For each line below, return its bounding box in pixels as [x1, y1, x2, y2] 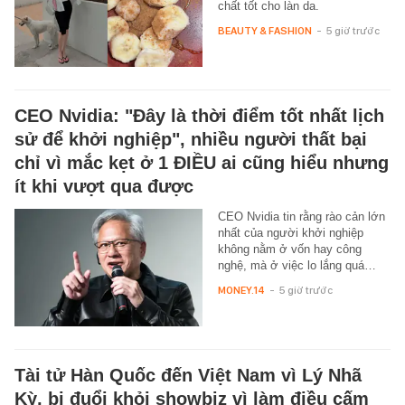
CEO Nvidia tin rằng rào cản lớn [217, 210, 385, 224]
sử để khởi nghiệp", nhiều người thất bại [14, 129, 367, 150]
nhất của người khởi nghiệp [217, 226, 363, 240]
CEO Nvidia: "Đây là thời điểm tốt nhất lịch [14, 106, 384, 127]
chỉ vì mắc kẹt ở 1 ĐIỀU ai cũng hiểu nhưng [14, 153, 389, 174]
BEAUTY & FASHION [217, 24, 312, 38]
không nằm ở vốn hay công [217, 242, 362, 257]
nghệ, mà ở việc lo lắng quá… [217, 259, 376, 273]
